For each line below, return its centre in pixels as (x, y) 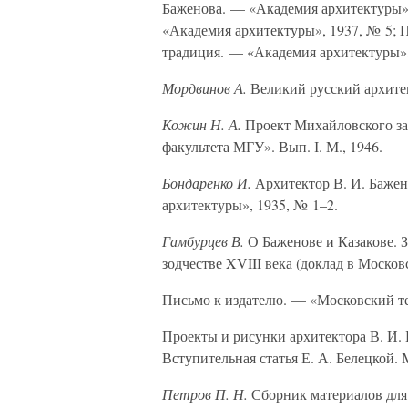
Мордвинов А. (204, 88)
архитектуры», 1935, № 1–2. (250, 204)
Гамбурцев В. (203, 241)
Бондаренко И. (207, 183)
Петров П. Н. (205, 394)
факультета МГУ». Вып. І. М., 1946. (272, 146)
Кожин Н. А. (202, 124)
